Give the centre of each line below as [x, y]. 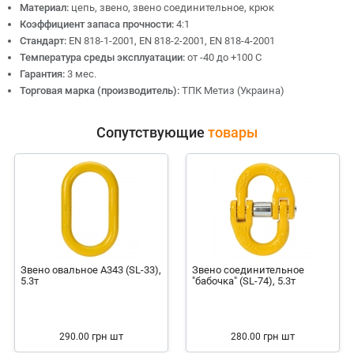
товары [233, 132]
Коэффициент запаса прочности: [98, 24]
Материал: [45, 8]
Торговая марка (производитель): [101, 90]
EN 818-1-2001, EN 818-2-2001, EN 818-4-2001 [172, 41]
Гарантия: [43, 74]
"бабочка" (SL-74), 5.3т [243, 281]
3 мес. [82, 74]
